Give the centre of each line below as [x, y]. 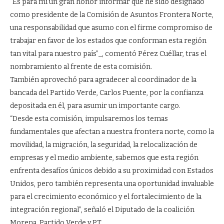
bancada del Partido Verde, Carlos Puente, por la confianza [107, 93]
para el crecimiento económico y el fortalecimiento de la [106, 197]
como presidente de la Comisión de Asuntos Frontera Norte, [112, 15]
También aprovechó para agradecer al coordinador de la [103, 80]
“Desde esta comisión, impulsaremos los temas [89, 119]
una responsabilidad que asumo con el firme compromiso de [111, 28]
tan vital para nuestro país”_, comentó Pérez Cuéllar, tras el [108, 54]
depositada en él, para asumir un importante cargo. [95, 106]
